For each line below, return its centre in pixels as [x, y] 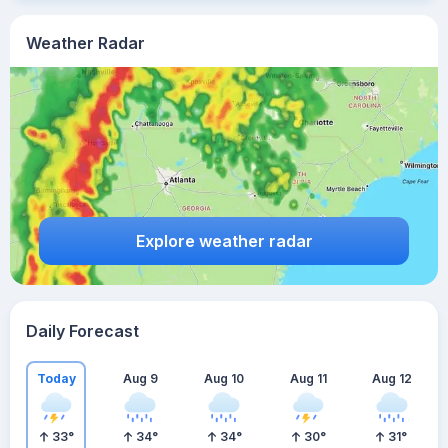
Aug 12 [392, 378]
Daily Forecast [82, 331]
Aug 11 [308, 378]
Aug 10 [224, 378]
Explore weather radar [224, 240]
